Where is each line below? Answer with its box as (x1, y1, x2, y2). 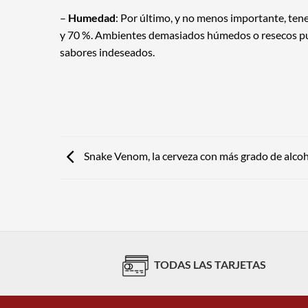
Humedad (68, 11, 115, 25)
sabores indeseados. (60, 45, 155, 59)
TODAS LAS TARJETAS (153, 257, 266, 271)
